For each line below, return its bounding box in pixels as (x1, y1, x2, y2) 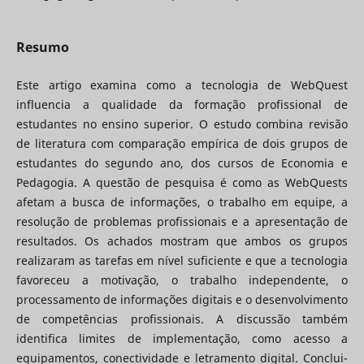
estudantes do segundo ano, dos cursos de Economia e (15, 155, 349, 171)
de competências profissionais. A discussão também (15, 311, 349, 327)
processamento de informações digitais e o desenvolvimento (15, 292, 349, 308)
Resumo (15, 38, 69, 57)
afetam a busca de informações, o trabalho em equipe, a (15, 194, 349, 210)
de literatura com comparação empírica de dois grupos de (15, 136, 349, 152)
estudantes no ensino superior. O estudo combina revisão (15, 116, 349, 132)
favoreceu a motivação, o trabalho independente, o (15, 272, 349, 288)
